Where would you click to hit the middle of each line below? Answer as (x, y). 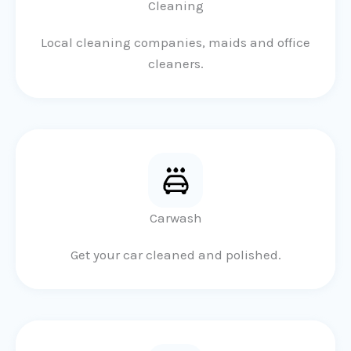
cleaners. (175, 64)
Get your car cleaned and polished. (175, 255)
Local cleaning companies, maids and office (175, 43)
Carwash (175, 218)
